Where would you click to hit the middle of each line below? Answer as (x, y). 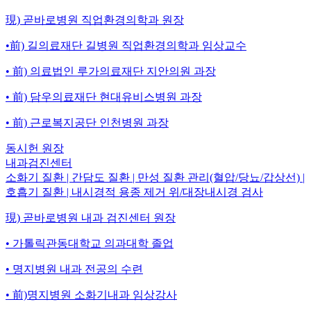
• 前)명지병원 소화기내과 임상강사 (91, 294)
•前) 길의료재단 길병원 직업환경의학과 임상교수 (126, 45)
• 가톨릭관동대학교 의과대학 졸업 (90, 243)
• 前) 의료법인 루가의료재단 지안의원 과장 (111, 71)
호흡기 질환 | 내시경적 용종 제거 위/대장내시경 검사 (134, 192)
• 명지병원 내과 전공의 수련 (74, 269)
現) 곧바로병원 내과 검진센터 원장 (91, 217)
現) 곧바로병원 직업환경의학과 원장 (95, 19)
